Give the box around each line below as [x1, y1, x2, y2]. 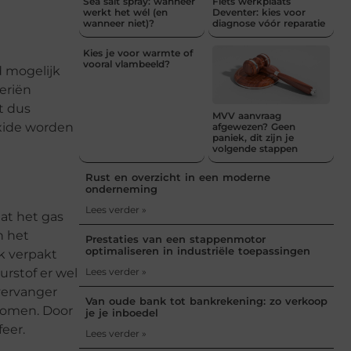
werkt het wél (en [83, 5, 168, 18]
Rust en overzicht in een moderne [85, 170, 270, 183]
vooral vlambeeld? [83, 57, 170, 70]
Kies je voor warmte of [83, 46, 193, 59]
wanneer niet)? [83, 16, 154, 29]
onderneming [85, 182, 157, 195]
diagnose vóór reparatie [212, 16, 325, 29]
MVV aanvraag [212, 109, 281, 121]
